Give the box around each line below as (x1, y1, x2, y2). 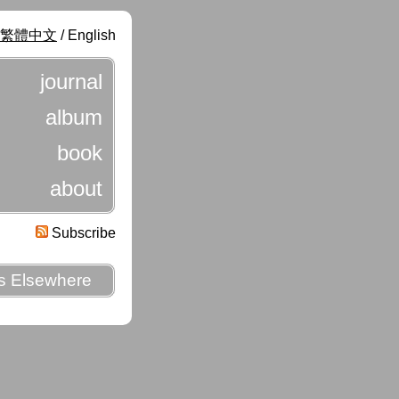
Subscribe (48, 225, 116, 240)
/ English (57, 28, 116, 43)
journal (40, 69, 102, 94)
